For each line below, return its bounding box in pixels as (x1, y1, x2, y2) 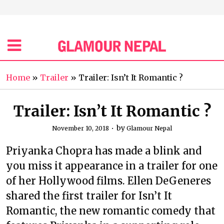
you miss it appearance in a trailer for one (6, 159, 217, 172)
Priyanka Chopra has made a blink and (6, 144, 201, 157)
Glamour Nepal (126, 124, 172, 132)
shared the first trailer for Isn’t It (6, 189, 172, 202)
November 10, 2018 (52, 124, 109, 132)
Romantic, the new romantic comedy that (6, 204, 215, 217)
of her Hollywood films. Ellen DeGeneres (6, 174, 211, 187)
